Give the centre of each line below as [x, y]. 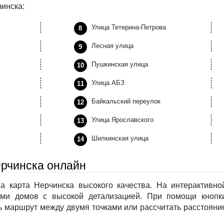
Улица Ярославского [122, 120]
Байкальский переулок [126, 101]
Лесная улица [112, 46]
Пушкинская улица [119, 64]
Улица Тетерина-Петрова [128, 27]
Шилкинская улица [120, 138]
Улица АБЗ [108, 83]
